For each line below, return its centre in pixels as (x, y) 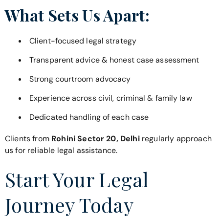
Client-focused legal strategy (83, 41)
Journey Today (69, 205)
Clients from (28, 138)
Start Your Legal (77, 179)
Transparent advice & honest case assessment (114, 60)
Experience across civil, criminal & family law (111, 98)
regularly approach (175, 138)
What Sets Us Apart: (77, 15)
